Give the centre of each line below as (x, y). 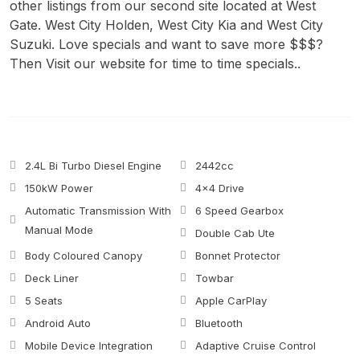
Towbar (215, 278)
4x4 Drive (220, 188)
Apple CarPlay (231, 301)
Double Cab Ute (235, 233)
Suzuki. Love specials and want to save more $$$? (166, 45)
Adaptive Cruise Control (256, 346)
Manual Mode (59, 230)
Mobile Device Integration (89, 346)
